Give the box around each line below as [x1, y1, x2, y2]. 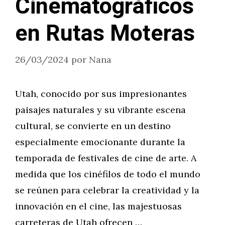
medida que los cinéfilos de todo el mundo [15, 168, 200, 180]
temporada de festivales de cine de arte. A [15, 152, 196, 164]
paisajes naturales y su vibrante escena [15, 104, 186, 116]
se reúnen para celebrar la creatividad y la [15, 184, 199, 196]
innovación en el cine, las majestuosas [15, 200, 182, 212]
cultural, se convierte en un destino [15, 120, 171, 132]
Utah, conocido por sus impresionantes [15, 88, 187, 99]
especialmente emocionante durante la [15, 136, 185, 148]
